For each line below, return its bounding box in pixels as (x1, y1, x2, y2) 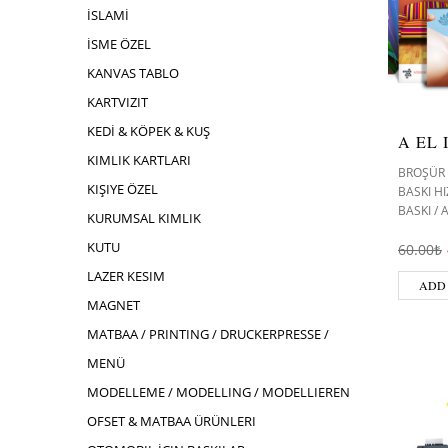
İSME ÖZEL (87, 35, 151, 53)
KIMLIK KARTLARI (87, 151, 191, 169)
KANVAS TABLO (87, 64, 179, 82)
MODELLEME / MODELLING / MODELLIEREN (87, 383, 350, 401)
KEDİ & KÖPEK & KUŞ (87, 122, 210, 140)
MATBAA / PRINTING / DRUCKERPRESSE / (87, 325, 329, 343)
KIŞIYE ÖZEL (87, 180, 158, 198)
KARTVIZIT (87, 93, 148, 111)
